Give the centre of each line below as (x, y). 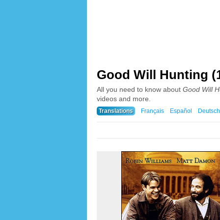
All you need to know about (140, 89)
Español (181, 111)
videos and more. (124, 99)
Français (152, 111)
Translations (116, 111)
